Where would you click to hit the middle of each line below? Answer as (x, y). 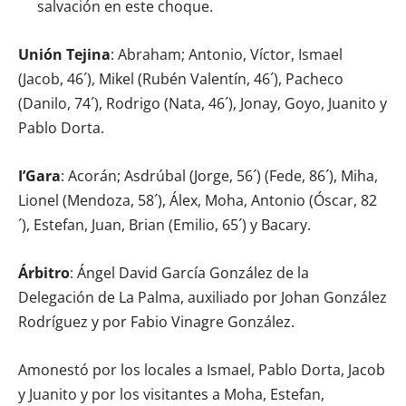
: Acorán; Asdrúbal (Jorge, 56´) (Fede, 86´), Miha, (219, 175)
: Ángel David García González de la (189, 272)
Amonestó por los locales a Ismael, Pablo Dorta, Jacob (202, 369)
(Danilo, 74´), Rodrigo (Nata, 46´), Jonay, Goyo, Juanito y (203, 103)
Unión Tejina (64, 54)
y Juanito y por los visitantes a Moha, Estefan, (171, 394)
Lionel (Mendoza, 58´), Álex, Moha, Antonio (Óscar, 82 (198, 200)
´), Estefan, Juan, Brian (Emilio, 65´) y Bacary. (164, 224)
